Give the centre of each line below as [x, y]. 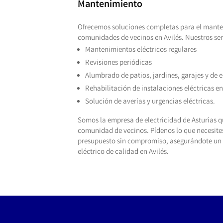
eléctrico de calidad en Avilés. [123, 153]
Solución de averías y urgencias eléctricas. [150, 102]
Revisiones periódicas [118, 63]
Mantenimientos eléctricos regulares [141, 51]
